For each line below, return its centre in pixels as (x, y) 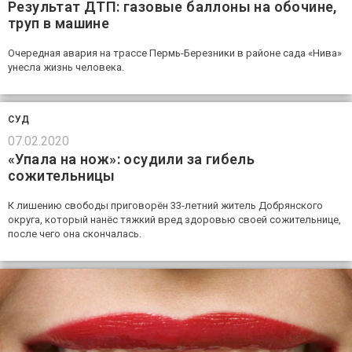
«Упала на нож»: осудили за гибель (132, 159)
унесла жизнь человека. (66, 67)
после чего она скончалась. (75, 233)
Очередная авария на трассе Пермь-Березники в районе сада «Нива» (175, 53)
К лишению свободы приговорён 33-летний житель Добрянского (165, 205)
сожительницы (62, 175)
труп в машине (59, 23)
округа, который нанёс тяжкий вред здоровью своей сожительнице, (174, 219)
